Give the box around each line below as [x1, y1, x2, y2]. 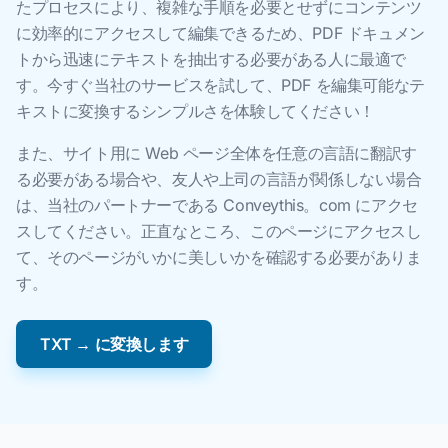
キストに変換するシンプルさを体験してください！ [16, 101, 375, 121]
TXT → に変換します [40, 334, 189, 354]
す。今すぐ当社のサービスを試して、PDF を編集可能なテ [16, 75, 425, 95]
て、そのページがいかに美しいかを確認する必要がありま [16, 247, 422, 267]
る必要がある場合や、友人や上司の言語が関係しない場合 [16, 169, 422, 189]
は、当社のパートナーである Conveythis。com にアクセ [16, 195, 418, 215]
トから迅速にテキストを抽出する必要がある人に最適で [16, 49, 407, 69]
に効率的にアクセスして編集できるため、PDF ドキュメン [16, 23, 425, 43]
